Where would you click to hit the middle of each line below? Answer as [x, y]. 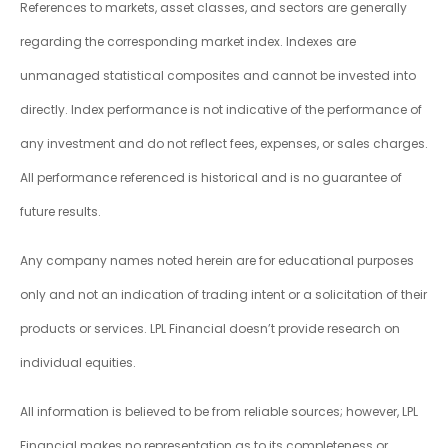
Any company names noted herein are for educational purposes [217, 261]
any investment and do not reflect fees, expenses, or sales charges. [224, 144]
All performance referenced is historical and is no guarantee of [211, 178]
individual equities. [78, 363]
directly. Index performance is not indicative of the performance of [221, 110]
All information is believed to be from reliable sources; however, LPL [219, 412]
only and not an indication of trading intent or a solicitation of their [223, 295]
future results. [60, 212]
